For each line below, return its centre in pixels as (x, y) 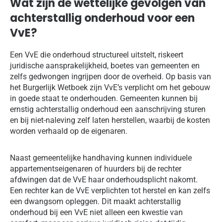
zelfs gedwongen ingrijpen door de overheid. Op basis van (111, 77)
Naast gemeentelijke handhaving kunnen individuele (101, 158)
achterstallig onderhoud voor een (102, 18)
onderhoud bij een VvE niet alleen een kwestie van (96, 213)
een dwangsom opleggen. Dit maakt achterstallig (95, 202)
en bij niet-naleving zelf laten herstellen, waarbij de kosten (110, 120)
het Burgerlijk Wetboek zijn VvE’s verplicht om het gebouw (110, 88)
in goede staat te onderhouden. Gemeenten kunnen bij (104, 99)
